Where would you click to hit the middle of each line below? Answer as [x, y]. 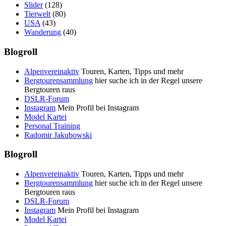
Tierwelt [37, 14]
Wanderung [43, 32]
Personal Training [52, 126]
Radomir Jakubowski [58, 135]
